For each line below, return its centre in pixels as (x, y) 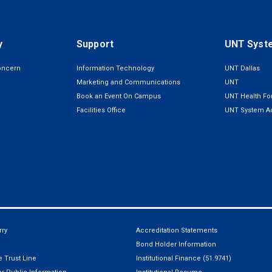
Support (98, 44)
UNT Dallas (242, 68)
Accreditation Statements (177, 230)
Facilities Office (101, 110)
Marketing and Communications (128, 82)
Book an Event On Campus (119, 96)
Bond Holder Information (176, 244)
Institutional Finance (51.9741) (184, 258)
